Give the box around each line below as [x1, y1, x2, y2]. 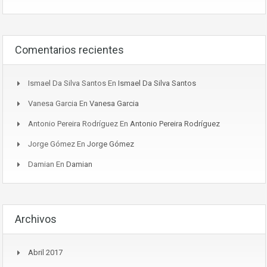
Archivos [15, 212, 57, 225]
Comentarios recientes [15, 43, 124, 56]
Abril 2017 [28, 247, 63, 257]
